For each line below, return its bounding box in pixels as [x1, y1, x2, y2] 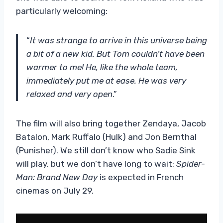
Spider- [176, 158, 205, 169]
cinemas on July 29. [16, 185, 94, 196]
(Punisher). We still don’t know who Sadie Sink [16, 145, 196, 155]
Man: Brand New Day [16, 172, 98, 182]
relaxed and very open [26, 89, 112, 99]
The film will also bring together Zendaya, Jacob [16, 118, 206, 128]
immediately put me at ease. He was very [26, 75, 186, 86]
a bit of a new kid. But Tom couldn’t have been [26, 48, 205, 59]
